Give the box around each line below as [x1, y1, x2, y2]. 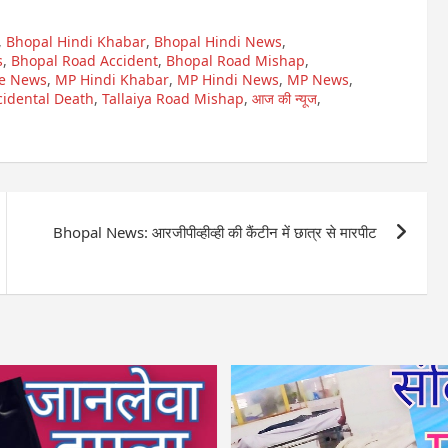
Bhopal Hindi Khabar [6, 32, 146, 51]
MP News [287, 70, 349, 89]
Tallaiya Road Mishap [102, 89, 244, 108]
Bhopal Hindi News [154, 32, 282, 51]
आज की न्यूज [252, 89, 317, 108]
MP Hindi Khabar [55, 70, 169, 89]
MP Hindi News [177, 70, 279, 89]
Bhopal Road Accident [11, 51, 158, 70]
